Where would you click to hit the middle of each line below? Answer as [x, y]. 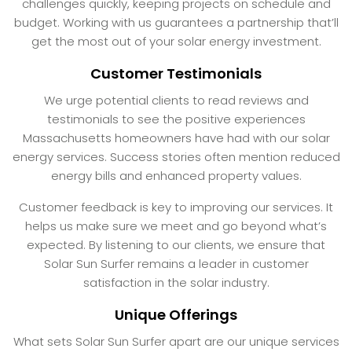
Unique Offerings [176, 314]
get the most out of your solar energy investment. [176, 41]
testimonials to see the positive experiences [176, 119]
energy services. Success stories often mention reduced [176, 156]
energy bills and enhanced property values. [176, 175]
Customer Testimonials [176, 73]
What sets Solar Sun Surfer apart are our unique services [176, 341]
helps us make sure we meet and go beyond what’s [176, 225]
